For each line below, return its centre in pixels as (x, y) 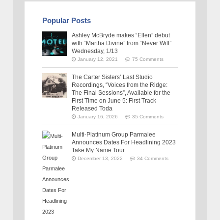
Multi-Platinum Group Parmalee (114, 134)
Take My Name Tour (98, 150)
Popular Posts (67, 21)
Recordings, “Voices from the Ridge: (120, 85)
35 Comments (148, 116)
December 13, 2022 (100, 158)
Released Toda (92, 108)
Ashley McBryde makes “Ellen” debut (121, 36)
